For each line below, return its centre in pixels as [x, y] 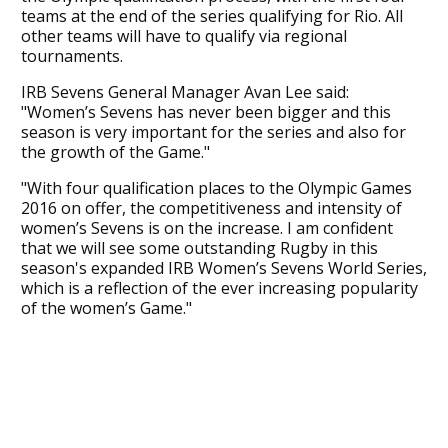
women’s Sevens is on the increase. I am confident [206, 227]
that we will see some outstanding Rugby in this [199, 247]
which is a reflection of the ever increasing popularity [219, 287]
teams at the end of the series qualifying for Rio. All [211, 15]
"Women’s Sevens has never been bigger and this [205, 111]
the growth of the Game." [115, 151]
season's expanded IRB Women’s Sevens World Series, [223, 267]
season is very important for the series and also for [213, 131]
